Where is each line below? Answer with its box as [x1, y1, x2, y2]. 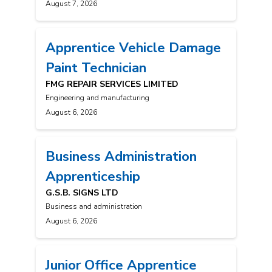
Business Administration [46, 147, 197, 166]
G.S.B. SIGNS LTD [46, 187, 118, 199]
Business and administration [46, 202, 142, 212]
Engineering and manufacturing [46, 93, 149, 103]
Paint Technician [46, 58, 146, 78]
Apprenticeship [46, 167, 140, 186]
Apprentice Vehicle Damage [46, 38, 221, 58]
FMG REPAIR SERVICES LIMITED [46, 78, 178, 90]
